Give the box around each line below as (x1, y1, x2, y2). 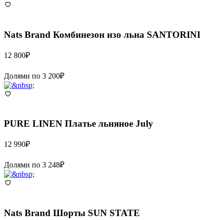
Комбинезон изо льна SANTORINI (53, 29, 200, 40)
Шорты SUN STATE (53, 207, 140, 218)
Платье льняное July (65, 118, 153, 129)
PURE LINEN (4, 118, 62, 129)
